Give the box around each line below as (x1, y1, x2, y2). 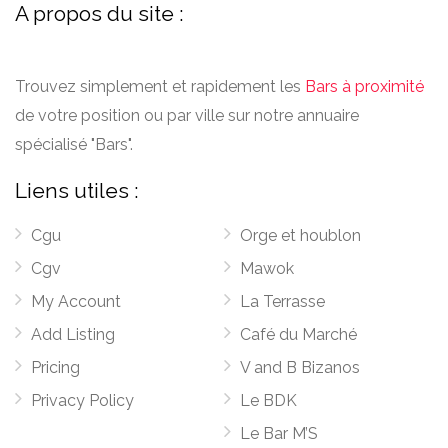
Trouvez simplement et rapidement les (15, 76, 305, 96)
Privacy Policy (31, 390, 134, 410)
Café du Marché (240, 324, 357, 344)
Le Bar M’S (240, 423, 318, 443)
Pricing (31, 357, 80, 377)
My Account (31, 291, 121, 311)
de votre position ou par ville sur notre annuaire (15, 105, 359, 125)
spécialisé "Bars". (15, 134, 133, 154)
